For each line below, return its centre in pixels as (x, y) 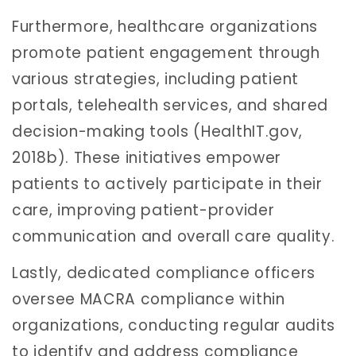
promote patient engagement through (166, 53)
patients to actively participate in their (167, 184)
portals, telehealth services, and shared (170, 106)
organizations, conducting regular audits (174, 325)
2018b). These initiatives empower (147, 158)
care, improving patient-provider (143, 211)
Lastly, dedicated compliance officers (164, 273)
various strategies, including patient (155, 79)
